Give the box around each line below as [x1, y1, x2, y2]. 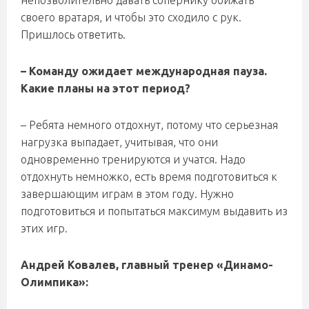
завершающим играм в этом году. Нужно [21, 188, 234, 200]
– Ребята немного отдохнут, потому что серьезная [21, 119, 278, 131]
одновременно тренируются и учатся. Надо [21, 153, 246, 166]
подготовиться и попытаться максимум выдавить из [21, 205, 288, 217]
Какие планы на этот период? [21, 82, 190, 94]
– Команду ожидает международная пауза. [21, 65, 267, 77]
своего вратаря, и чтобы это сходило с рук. [21, 11, 241, 23]
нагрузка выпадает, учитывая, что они [21, 136, 218, 148]
